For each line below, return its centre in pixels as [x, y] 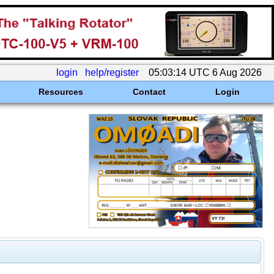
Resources [61, 92]
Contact [149, 92]
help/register [112, 72]
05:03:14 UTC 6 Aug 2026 [205, 72]
